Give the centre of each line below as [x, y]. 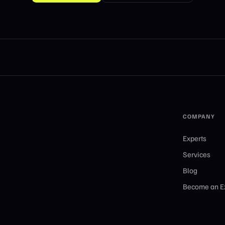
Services [197, 154]
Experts [195, 138]
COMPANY [199, 116]
